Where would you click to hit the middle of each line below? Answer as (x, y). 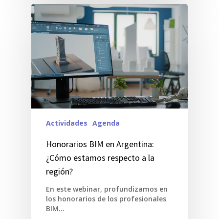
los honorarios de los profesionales (106, 198)
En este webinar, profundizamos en (107, 189)
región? (59, 171)
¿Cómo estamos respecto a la (100, 157)
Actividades (67, 123)
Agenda (106, 123)
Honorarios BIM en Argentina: (100, 144)
